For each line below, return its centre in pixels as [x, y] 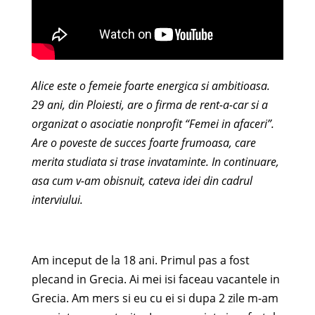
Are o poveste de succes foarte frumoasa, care [143, 143]
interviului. [57, 200]
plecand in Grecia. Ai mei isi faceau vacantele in [155, 279]
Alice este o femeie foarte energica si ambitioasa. [150, 86]
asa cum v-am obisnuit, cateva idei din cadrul [142, 181]
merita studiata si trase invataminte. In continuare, [155, 162]
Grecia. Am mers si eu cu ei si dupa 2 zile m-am [155, 298]
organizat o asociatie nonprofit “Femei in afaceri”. [153, 124]
